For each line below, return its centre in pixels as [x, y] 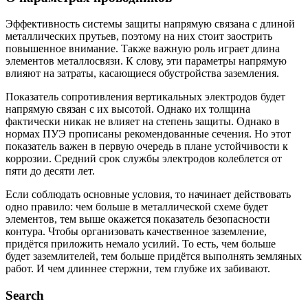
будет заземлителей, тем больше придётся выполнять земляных [154, 256]
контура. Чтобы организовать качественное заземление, [136, 232]
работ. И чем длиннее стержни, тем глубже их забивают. [138, 269]
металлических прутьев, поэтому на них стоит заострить [139, 36]
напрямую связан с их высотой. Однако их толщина [128, 109]
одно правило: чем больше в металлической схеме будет [137, 207]
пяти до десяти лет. [50, 171]
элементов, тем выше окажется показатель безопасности [138, 219]
